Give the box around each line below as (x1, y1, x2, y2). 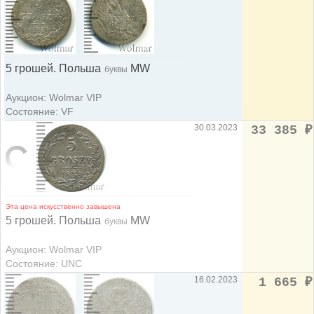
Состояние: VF (6, 106, 74, 118)
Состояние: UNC (6, 258, 82, 270)
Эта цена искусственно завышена (6, 203, 121, 211)
